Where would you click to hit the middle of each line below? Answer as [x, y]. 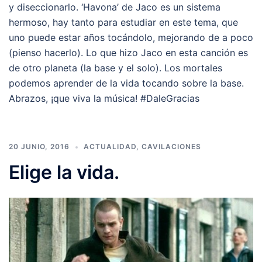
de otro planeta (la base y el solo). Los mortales [116, 68]
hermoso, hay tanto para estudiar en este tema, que [123, 22]
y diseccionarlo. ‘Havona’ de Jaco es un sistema [115, 7]
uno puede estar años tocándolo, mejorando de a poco [131, 37]
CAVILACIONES [171, 146]
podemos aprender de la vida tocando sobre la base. [126, 83]
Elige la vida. [64, 172]
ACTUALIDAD [110, 146]
